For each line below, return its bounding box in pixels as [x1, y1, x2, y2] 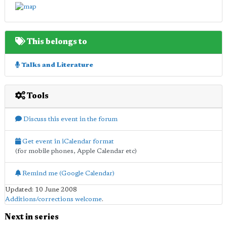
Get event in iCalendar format [21, 138, 114, 145]
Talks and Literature [20, 61, 93, 68]
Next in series [5, 213, 59, 221]
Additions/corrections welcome [5, 196, 102, 203]
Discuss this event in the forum [22, 116, 118, 123]
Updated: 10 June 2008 [5, 186, 77, 193]
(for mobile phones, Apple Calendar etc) [15, 147, 137, 155]
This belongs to [25, 37, 87, 46]
